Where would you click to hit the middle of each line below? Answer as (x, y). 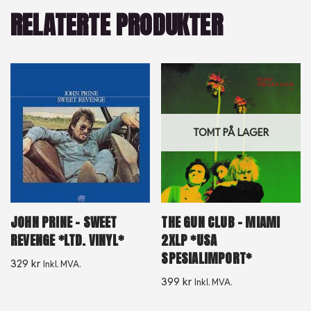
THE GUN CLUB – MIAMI (221, 222)
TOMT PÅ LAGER (231, 133)
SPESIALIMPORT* (207, 258)
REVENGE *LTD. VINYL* (67, 240)
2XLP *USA (189, 240)
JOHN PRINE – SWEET (64, 222)
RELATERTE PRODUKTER (117, 25)
